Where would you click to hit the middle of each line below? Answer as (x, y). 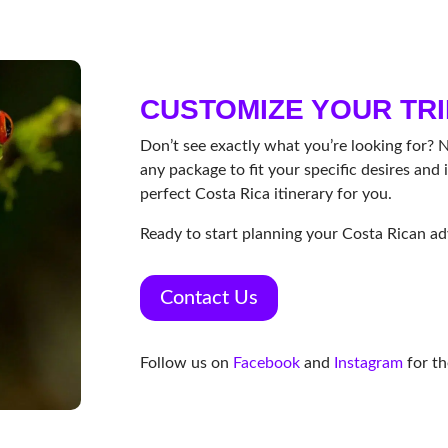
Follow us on (185, 363)
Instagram (369, 363)
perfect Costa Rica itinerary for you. (266, 193)
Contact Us (209, 298)
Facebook (265, 363)
